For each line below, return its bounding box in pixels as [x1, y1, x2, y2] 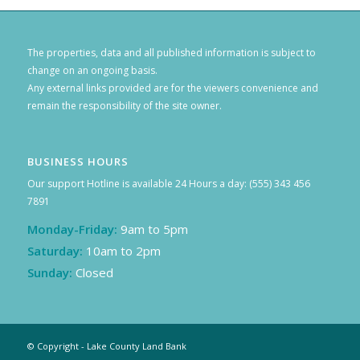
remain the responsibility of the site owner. [27, 98, 222, 112]
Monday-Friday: [27, 221, 121, 238]
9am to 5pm [120, 221, 188, 238]
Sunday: [27, 264, 76, 281]
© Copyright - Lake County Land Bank [27, 340, 186, 353]
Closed [75, 264, 113, 281]
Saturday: [27, 243, 86, 260]
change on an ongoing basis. [27, 63, 157, 77]
